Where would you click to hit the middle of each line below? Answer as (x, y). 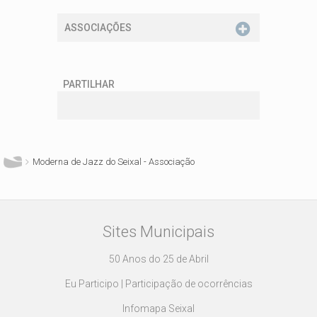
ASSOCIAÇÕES (98, 27)
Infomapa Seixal (158, 308)
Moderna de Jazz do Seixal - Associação (114, 161)
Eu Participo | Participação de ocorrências (158, 283)
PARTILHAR (89, 84)
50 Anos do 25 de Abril (158, 259)
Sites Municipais (158, 231)
